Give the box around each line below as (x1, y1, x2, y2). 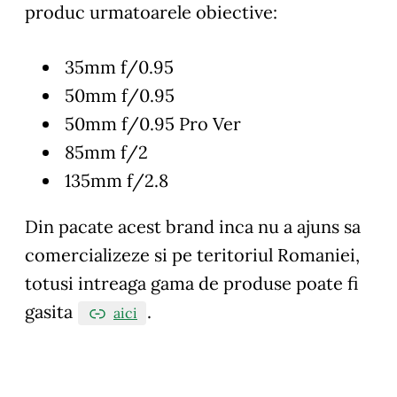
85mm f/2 (60, 140, 148, 163)
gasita (25, 300, 77, 323)
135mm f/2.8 (60, 168, 168, 191)
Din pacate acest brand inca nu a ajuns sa (25, 214, 361, 237)
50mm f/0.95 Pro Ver (60, 112, 241, 135)
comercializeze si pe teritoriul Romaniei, (25, 243, 360, 266)
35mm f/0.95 (60, 55, 174, 78)
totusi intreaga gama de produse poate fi (25, 271, 358, 294)
